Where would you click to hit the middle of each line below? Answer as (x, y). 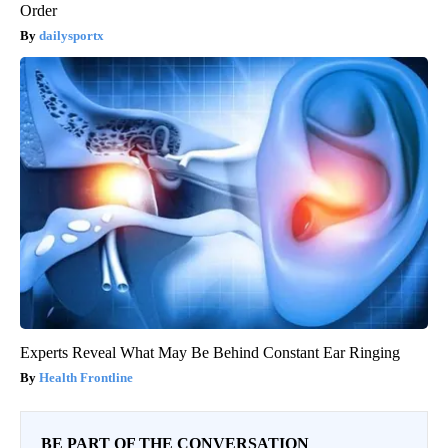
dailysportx (71, 36)
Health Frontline (86, 378)
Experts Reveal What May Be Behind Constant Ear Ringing (210, 353)
